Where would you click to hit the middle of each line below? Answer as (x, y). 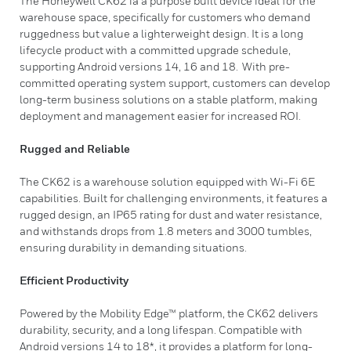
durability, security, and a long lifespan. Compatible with (161, 329)
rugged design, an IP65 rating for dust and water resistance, (171, 214)
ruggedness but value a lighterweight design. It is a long (161, 33)
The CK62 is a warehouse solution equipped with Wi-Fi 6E (167, 181)
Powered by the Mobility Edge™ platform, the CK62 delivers (169, 313)
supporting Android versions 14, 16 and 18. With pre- (155, 66)
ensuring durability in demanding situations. (133, 247)
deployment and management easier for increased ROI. (161, 116)
